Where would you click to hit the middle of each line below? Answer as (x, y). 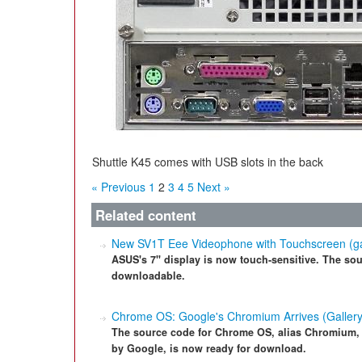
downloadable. (148, 276)
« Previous (118, 187)
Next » (214, 187)
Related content (146, 215)
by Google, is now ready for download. (209, 348)
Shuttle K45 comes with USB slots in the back (208, 162)
